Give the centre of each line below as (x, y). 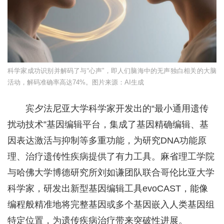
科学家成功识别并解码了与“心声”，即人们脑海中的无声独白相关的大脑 (112, 70)
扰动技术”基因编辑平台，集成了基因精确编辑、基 (108, 124)
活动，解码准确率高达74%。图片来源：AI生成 (76, 82)
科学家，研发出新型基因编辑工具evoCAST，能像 (108, 188)
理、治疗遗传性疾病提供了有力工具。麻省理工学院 (111, 156)
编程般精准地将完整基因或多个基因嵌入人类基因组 (111, 204)
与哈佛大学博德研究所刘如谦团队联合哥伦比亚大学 (111, 172)
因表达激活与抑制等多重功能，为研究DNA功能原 (107, 140)
